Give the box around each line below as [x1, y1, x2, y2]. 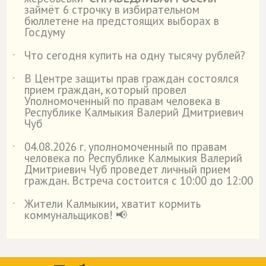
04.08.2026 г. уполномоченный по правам [24, 140, 227, 154]
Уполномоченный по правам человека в [24, 94, 220, 108]
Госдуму [24, 25, 65, 39]
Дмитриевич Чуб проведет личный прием [24, 162, 230, 176]
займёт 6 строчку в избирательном [24, 2, 199, 17]
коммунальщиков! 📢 [24, 208, 127, 222]
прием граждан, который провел [24, 83, 186, 97]
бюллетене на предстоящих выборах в [24, 14, 219, 28]
